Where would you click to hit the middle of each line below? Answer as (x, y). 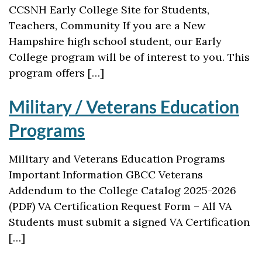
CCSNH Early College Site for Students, (109, 10)
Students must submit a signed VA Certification (129, 222)
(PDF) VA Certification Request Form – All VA (120, 206)
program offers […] (56, 73)
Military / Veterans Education (124, 106)
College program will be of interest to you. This (129, 57)
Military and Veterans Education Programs (117, 159)
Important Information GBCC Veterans (106, 175)
